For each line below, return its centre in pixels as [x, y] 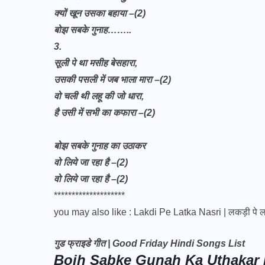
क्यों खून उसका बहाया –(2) [100, 13]
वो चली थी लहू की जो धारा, [99, 96]
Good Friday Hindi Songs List [179, 243]
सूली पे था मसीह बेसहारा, [96, 63]
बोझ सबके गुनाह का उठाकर [100, 146]
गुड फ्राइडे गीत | [83, 243]
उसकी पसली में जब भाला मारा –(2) [112, 80]
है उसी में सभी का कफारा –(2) [104, 113]
